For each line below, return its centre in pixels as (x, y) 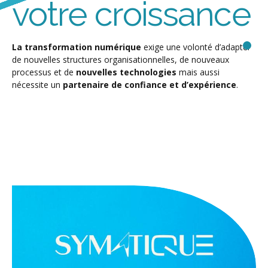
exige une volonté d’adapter (196, 47)
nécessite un (37, 85)
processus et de (44, 72)
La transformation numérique (77, 47)
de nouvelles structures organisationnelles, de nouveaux (121, 60)
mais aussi (198, 72)
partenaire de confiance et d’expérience (150, 85)
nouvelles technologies (126, 72)
